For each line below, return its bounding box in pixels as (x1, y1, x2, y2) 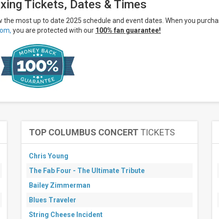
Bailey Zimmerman (29, 181, 90, 189)
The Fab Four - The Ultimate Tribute (29, 167, 145, 175)
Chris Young (29, 152, 68, 160)
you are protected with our (11, 26, 95, 34)
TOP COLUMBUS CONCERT (29, 127, 138, 137)
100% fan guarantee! (95, 26, 161, 34)
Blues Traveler (29, 196, 76, 204)
